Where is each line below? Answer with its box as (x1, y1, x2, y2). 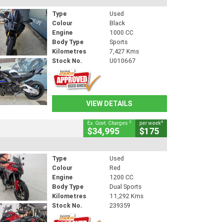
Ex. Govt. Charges (87, 120, 129, 127)
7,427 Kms (109, 47, 139, 55)
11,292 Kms (109, 191, 144, 200)
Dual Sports (109, 182, 142, 191)
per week (139, 120, 161, 127)
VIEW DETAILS (86, 99, 133, 108)
